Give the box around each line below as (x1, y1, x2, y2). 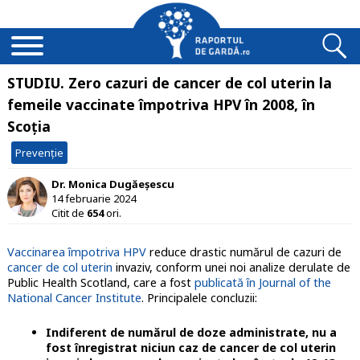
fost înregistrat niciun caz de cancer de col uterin (45, 340, 336, 356)
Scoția (6, 117, 51, 136)
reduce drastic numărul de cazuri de (145, 244, 342, 260)
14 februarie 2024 (51, 190, 136, 206)
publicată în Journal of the (194, 275, 331, 291)
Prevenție (14, 145, 63, 160)
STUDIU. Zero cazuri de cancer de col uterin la (6, 73, 332, 92)
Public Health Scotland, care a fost (6, 275, 194, 291)
